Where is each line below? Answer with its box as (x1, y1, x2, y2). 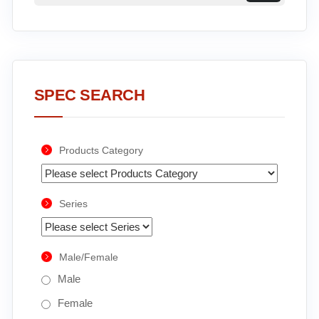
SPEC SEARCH (33, 86, 145, 104)
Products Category (58, 145, 143, 156)
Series (58, 198, 88, 209)
